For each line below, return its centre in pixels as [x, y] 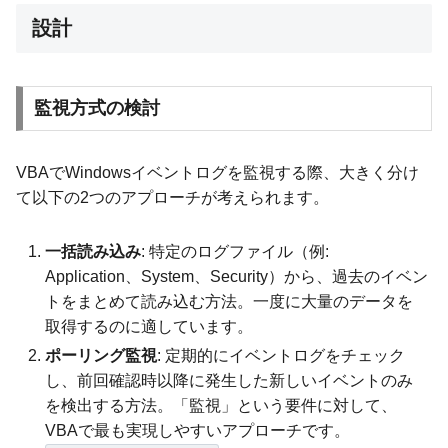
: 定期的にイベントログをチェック [281, 356]
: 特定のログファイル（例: [235, 252]
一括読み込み [93, 252]
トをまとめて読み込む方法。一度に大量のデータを [229, 302]
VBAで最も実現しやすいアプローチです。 [198, 431]
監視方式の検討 [96, 108]
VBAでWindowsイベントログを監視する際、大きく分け [217, 173]
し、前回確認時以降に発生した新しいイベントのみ [229, 381]
